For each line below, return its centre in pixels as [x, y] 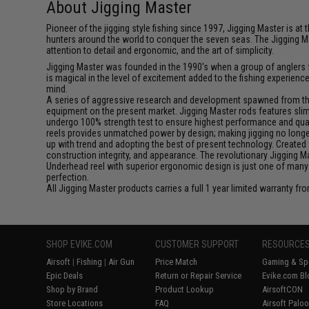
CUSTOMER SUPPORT [197, 244]
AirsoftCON [283, 289]
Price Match [177, 262]
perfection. [68, 177]
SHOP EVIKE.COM [80, 244]
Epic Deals [65, 276]
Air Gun [122, 262]
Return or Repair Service [199, 276]
